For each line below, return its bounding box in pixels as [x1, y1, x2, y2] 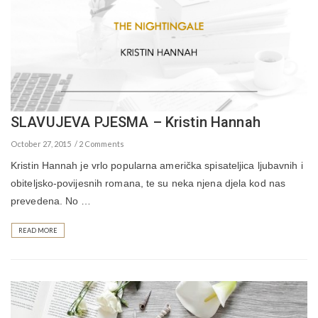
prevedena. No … [11, 194, 92, 207]
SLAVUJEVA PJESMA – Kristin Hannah [11, 113, 261, 131]
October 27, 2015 [11, 138, 71, 148]
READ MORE [18, 226, 57, 234]
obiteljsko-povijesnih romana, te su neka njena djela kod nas [11, 177, 286, 189]
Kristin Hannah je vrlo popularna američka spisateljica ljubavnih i [11, 159, 303, 171]
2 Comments [79, 138, 124, 148]
